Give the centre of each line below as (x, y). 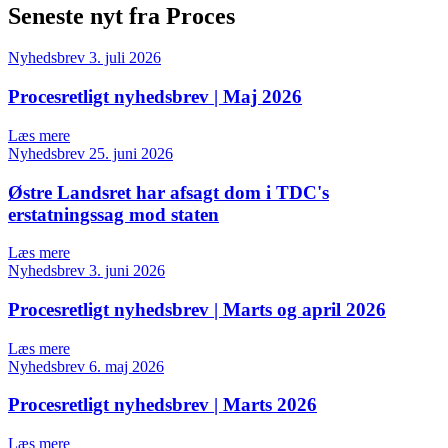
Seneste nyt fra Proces (121, 15)
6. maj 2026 (126, 366)
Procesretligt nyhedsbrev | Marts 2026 (162, 405)
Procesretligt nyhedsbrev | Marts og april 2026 (197, 309)
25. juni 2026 (131, 153)
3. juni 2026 (127, 271)
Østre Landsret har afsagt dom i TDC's (168, 192)
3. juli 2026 (125, 58)
